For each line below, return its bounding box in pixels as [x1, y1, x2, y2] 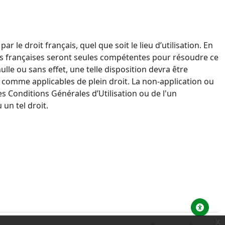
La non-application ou [132, 76, 214, 87]
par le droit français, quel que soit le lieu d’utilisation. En [1, 40, 213, 51]
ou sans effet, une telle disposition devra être [17, 64, 188, 75]
